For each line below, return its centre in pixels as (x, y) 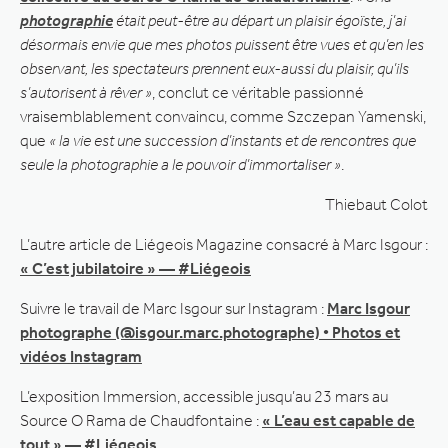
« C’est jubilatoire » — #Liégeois (135, 268)
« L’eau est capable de (338, 420)
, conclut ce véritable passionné (258, 92)
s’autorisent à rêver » (86, 92)
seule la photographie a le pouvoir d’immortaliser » (180, 164)
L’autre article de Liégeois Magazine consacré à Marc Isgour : (224, 244)
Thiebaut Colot (376, 204)
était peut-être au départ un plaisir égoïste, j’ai (259, 20)
